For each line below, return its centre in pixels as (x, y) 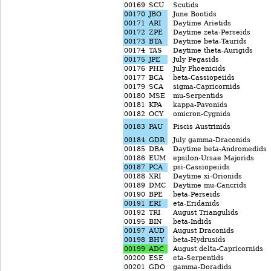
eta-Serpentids (196, 258)
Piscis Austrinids (199, 127)
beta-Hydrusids (197, 240)
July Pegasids (194, 60)
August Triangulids (203, 213)
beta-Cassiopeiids (201, 78)
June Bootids (192, 14)
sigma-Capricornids (204, 87)
